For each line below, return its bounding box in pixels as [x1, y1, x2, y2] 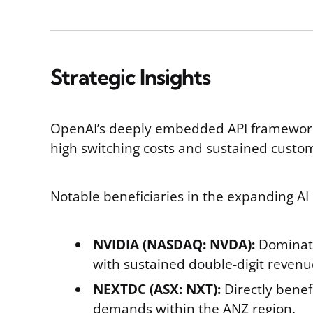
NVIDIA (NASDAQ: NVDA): [93, 235, 255, 254]
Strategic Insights [50, 64, 210, 90]
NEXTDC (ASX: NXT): [93, 280, 221, 298]
